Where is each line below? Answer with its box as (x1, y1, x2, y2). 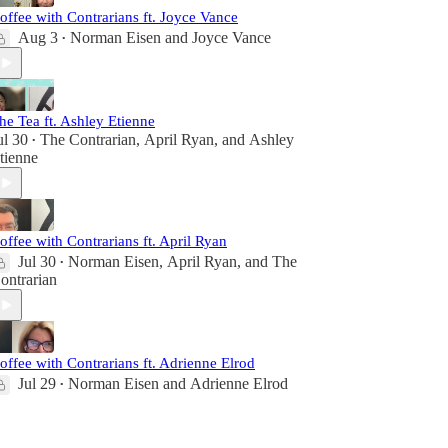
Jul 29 (18, 375, 56, 392)
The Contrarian (40, 131, 136, 148)
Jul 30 (18, 253, 56, 270)
